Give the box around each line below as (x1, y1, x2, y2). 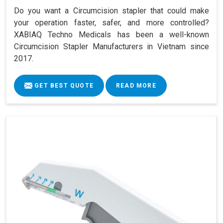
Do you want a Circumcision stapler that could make (14, 5, 209, 15)
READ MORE (116, 82, 156, 89)
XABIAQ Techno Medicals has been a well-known (14, 29, 209, 39)
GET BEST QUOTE (32, 82, 94, 89)
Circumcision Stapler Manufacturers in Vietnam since (14, 41, 209, 51)
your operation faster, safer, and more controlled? (14, 17, 209, 27)
